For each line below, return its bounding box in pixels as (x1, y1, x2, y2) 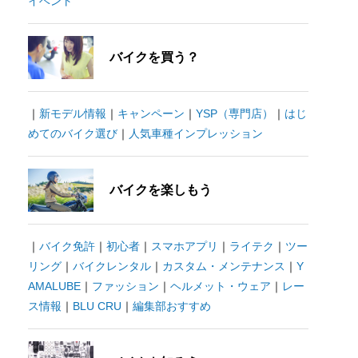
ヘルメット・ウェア (169, 280, 271, 292)
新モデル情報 (38, 107, 106, 120)
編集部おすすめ (132, 300, 211, 312)
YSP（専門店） (195, 107, 273, 120)
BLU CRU (72, 300, 121, 312)
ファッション (91, 280, 159, 292)
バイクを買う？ (109, 50, 199, 64)
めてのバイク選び (27, 127, 117, 140)
